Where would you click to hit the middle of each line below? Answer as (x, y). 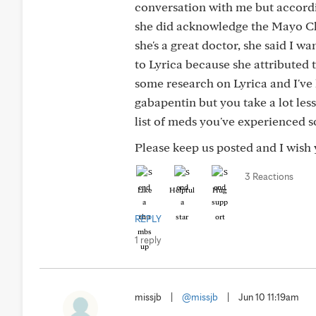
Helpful (182, 190)
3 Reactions (269, 176)
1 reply (148, 240)
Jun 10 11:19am (269, 297)
